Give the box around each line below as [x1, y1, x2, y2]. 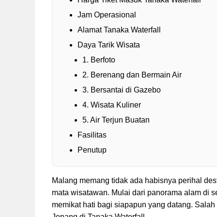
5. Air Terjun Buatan [82, 116, 150, 124]
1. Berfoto [82, 56, 115, 64]
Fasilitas [77, 131, 107, 139]
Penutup [77, 146, 107, 155]
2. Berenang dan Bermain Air [82, 71, 182, 79]
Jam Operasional [77, 11, 136, 19]
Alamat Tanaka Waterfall [77, 26, 161, 34]
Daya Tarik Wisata [77, 41, 140, 49]
